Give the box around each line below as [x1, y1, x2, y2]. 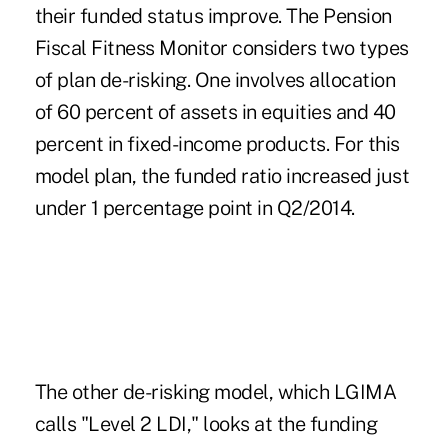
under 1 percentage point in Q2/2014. [34, 196, 355, 221]
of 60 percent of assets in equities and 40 [34, 100, 396, 125]
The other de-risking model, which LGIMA [34, 380, 397, 405]
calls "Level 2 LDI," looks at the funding [34, 412, 378, 437]
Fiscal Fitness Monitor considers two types [34, 36, 409, 61]
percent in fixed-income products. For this [34, 132, 400, 157]
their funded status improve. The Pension [34, 4, 392, 29]
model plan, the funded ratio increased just [34, 164, 410, 189]
